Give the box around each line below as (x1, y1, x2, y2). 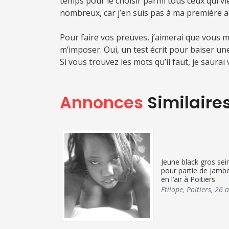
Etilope (161, 185, 183, 195)
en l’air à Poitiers (161, 174, 215, 185)
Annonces (60, 90, 143, 114)
